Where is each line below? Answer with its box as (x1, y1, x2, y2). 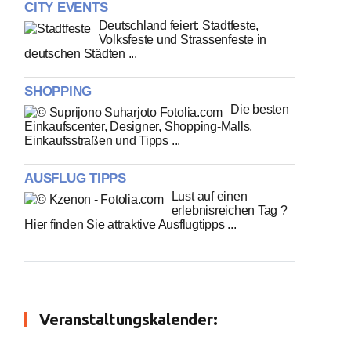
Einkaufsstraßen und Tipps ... (24, 134, 181, 147)
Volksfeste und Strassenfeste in (98, 33, 267, 46)
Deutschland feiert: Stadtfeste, (98, 19, 259, 32)
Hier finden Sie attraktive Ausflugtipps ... (24, 218, 237, 231)
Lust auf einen (171, 190, 248, 203)
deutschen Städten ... (24, 47, 137, 60)
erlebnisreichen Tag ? (171, 204, 288, 217)
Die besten (230, 103, 289, 116)
